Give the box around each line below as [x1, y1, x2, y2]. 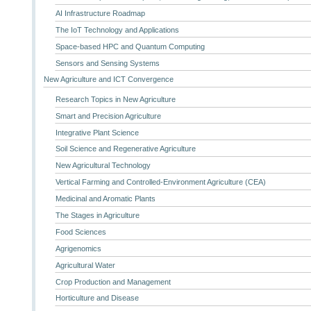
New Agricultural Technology [55, 161, 151, 170]
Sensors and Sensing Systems [55, 58, 160, 67]
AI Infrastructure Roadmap [55, 8, 145, 17]
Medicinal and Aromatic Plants [55, 194, 155, 203]
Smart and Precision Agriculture [55, 111, 161, 120]
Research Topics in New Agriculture [55, 94, 176, 103]
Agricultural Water [55, 260, 115, 269]
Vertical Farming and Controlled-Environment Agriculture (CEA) [55, 178, 266, 187]
